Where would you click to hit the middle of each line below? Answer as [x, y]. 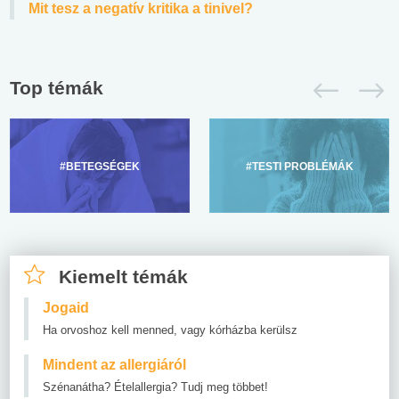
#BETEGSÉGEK [100, 167]
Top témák [57, 88]
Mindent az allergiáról [114, 365]
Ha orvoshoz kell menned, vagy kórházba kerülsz [170, 330]
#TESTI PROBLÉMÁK [299, 167]
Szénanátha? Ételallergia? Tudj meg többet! [155, 387]
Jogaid [66, 308]
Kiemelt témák [123, 277]
